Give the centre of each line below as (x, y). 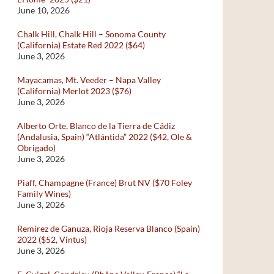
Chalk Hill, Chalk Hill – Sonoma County (91, 34)
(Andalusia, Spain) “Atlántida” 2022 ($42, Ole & (105, 137)
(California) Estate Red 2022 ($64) (81, 45)
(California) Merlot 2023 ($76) (74, 91)
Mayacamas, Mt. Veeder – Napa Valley (89, 80)
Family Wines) (44, 194)
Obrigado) (36, 148)
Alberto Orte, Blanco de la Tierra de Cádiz (96, 126)
